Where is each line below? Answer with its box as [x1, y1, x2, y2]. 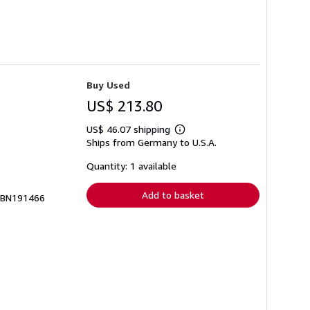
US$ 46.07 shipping [86, 122, 173, 135]
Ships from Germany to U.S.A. [86, 136, 217, 148]
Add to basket [142, 188, 204, 201]
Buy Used [86, 78, 130, 91]
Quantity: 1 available [86, 159, 176, 172]
